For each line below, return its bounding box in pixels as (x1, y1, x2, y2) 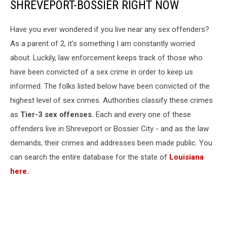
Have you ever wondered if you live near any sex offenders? (10, 24, 209, 34)
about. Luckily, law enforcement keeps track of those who (10, 53, 203, 62)
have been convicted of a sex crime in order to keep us (10, 67, 193, 77)
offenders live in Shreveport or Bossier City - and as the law (10, 124, 209, 133)
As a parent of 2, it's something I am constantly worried (10, 39, 195, 48)
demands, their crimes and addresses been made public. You (10, 138, 212, 147)
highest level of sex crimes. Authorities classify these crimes (10, 95, 213, 105)
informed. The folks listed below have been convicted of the (10, 81, 210, 91)
